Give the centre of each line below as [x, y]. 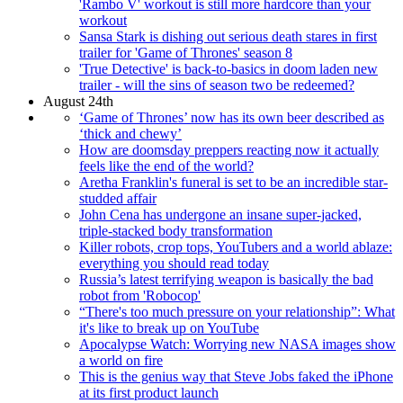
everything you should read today [174, 263]
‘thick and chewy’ [130, 133]
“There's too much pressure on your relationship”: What [237, 311]
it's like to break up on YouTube [169, 327]
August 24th [78, 101]
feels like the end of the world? [166, 166]
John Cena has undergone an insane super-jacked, [220, 214]
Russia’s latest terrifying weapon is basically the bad [226, 279]
